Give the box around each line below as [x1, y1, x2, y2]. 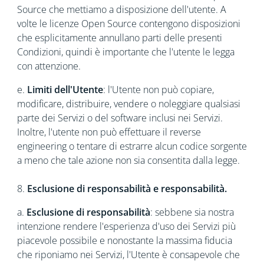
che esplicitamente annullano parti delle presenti [16, 31, 222, 44]
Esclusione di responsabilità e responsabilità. [27, 182, 227, 195]
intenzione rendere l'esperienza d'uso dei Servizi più [16, 220, 236, 233]
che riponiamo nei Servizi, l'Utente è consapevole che [16, 248, 240, 261]
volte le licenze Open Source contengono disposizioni [16, 17, 240, 30]
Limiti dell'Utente [27, 83, 103, 96]
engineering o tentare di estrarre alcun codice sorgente [16, 140, 247, 153]
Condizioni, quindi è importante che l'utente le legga [16, 45, 235, 58]
